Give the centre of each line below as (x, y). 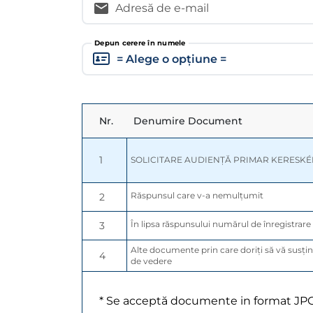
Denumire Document (188, 121)
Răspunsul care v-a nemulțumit (197, 196)
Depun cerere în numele (140, 43)
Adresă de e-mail (162, 8)
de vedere (151, 261)
